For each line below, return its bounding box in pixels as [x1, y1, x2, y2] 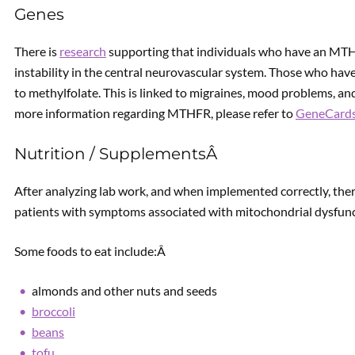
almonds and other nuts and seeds [32, 283, 217, 298]
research [59, 44, 106, 59]
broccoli [32, 303, 75, 319]
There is [14, 44, 59, 59]
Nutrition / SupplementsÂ [14, 144, 221, 163]
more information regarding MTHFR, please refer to [14, 105, 296, 120]
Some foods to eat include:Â [14, 243, 168, 258]
